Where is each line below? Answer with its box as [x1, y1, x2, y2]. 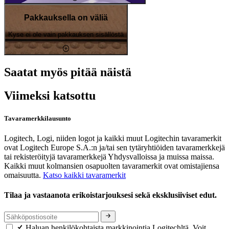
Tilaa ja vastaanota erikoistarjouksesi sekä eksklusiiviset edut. [4, 191, 219, 200]
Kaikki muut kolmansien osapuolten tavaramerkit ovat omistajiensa [4, 161, 219, 170]
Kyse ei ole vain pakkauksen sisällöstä [8, 30, 124, 38]
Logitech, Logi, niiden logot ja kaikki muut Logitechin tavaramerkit [4, 133, 221, 143]
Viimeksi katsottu [4, 89, 96, 103]
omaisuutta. [4, 170, 43, 179]
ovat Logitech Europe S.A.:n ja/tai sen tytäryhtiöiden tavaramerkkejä [4, 143, 225, 152]
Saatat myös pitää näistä [4, 65, 131, 79]
